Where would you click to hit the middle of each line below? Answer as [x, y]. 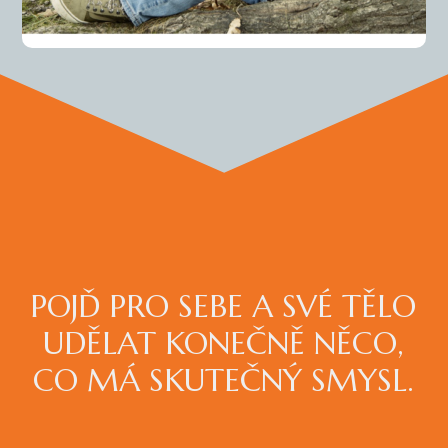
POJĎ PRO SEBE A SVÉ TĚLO [223, 307]
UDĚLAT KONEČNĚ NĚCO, [223, 344]
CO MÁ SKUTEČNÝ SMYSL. [223, 381]
